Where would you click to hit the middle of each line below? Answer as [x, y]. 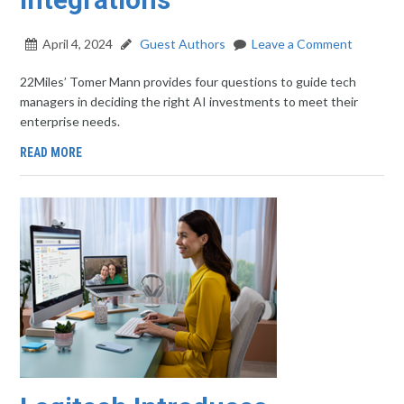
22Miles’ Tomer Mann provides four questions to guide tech [188, 82]
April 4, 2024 [78, 44]
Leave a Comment [303, 44]
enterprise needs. [70, 121]
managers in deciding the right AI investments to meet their [189, 101]
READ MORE [51, 152]
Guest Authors [182, 44]
